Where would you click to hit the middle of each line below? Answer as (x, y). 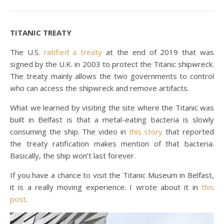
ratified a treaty (73, 52)
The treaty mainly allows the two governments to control (112, 76)
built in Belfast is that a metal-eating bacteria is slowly (112, 119)
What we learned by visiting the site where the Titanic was (112, 107)
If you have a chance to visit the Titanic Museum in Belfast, (112, 175)
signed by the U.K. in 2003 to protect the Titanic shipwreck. (112, 64)
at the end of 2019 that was (158, 52)
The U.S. (27, 52)
